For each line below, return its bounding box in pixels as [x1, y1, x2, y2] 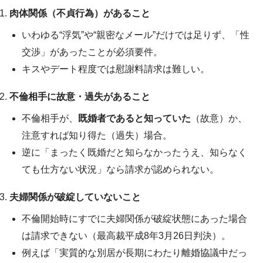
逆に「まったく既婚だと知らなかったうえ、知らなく [21, 147, 247, 157]
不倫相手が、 [21, 113, 78, 123]
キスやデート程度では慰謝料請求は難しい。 [21, 63, 210, 74]
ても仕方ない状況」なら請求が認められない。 [21, 164, 219, 174]
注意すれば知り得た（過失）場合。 [21, 130, 172, 140]
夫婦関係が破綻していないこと [9, 191, 141, 202]
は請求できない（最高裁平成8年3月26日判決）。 [21, 230, 231, 241]
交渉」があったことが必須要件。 [21, 46, 163, 57]
